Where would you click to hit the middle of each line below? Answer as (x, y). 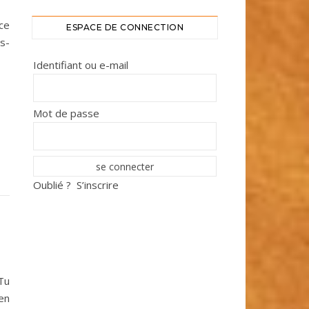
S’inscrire (98, 185)
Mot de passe (66, 113)
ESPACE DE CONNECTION (125, 27)
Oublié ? (52, 185)
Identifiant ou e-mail (81, 64)
